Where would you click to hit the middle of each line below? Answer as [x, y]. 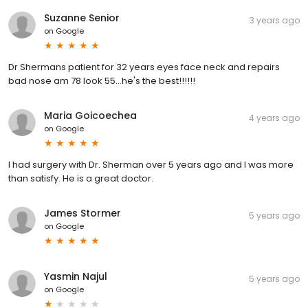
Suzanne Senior [82, 18]
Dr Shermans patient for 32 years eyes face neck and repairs [144, 67]
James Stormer [82, 213]
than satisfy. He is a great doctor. [81, 178]
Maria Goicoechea [90, 115]
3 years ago [275, 20]
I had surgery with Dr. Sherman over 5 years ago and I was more [151, 164]
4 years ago [274, 118]
